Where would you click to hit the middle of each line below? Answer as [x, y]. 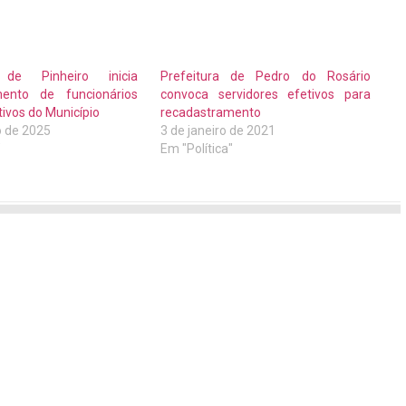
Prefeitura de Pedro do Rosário [266, 77]
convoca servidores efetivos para [266, 95]
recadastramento [211, 113]
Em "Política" [197, 149]
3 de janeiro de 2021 [218, 131]
